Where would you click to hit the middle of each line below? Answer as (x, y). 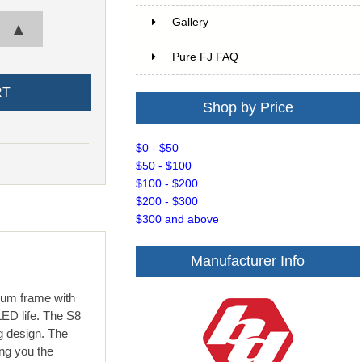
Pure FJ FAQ (206, 57)
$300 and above (178, 220)
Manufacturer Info (248, 261)
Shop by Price (248, 108)
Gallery (191, 23)
